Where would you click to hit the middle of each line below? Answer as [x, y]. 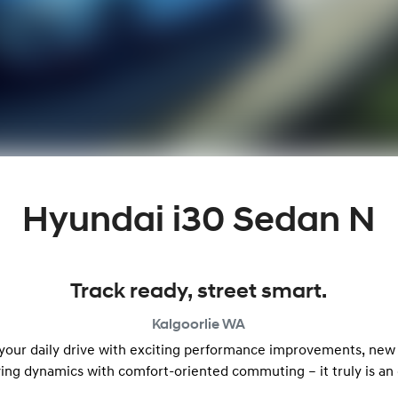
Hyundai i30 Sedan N [199, 222]
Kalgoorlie [186, 325]
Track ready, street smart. [199, 292]
